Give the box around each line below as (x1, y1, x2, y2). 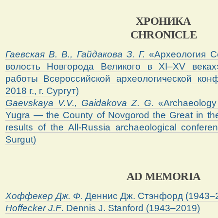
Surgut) (5, 134, 36, 145)
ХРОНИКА (136, 14, 191, 27)
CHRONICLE (130, 28, 197, 41)
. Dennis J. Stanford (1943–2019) (61, 203, 200, 214)
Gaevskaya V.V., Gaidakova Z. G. (5, 97, 154, 108)
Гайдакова (76, 49, 123, 59)
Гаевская (5, 49, 45, 59)
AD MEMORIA (127, 170, 200, 183)
